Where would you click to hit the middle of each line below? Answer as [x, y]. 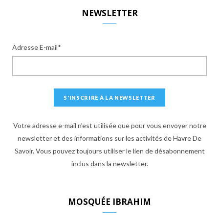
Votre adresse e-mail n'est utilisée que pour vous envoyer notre [109, 125]
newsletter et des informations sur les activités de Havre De [109, 138]
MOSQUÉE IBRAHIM [109, 201]
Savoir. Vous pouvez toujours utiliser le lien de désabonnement [109, 151]
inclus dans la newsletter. [109, 163]
